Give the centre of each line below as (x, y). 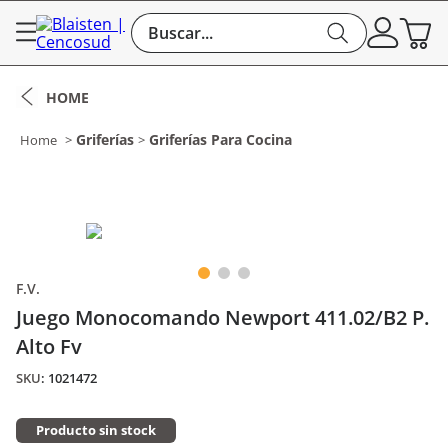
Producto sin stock (96, 430)
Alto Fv (49, 346)
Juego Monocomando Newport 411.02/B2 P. (222, 317)
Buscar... (162, 21)
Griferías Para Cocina (220, 139)
